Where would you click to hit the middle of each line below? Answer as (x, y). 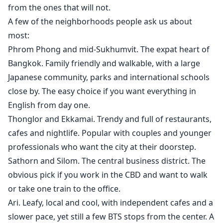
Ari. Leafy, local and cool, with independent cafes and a (111, 203)
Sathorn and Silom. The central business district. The (107, 161)
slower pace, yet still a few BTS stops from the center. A (111, 217)
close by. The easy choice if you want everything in (102, 91)
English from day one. (49, 105)
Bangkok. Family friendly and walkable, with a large (104, 63)
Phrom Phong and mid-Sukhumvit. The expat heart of (109, 49)
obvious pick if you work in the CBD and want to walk (108, 175)
